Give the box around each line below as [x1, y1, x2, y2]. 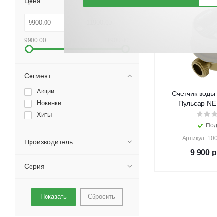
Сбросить [88, 193, 115, 200]
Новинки [37, 99, 61, 107]
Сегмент [24, 72, 51, 79]
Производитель [24, 138, 73, 146]
